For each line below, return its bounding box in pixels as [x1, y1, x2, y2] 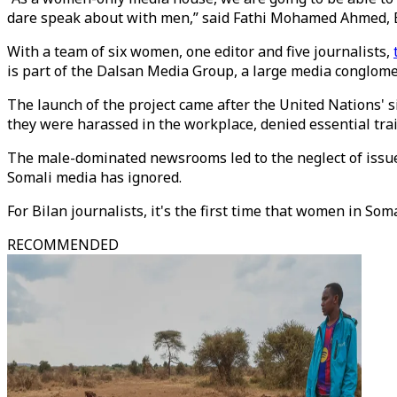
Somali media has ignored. [7, 167, 185, 187]
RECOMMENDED [7, 235, 119, 254]
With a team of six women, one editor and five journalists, [7, 42, 393, 61]
